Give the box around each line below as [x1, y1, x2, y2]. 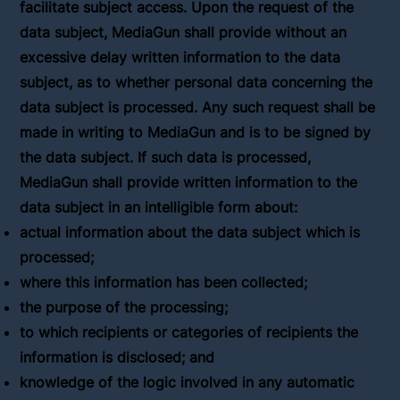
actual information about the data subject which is [20, 223, 361, 242]
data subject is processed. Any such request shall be [20, 98, 376, 117]
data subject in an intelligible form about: [20, 198, 298, 217]
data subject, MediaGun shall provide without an [20, 23, 347, 42]
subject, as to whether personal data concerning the [20, 73, 373, 92]
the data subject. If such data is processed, [20, 148, 312, 167]
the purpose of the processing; [20, 298, 229, 317]
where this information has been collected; [20, 273, 308, 292]
